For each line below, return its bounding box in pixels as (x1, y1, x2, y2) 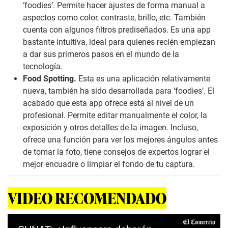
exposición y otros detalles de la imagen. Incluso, (23, 123, 198, 133)
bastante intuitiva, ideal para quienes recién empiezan (23, 37, 215, 47)
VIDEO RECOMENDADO (8, 187, 166, 209)
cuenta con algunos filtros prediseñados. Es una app (23, 25, 211, 35)
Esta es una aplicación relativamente (78, 74, 210, 84)
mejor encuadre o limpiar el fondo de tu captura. (23, 159, 195, 169)
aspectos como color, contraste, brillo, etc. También (23, 13, 206, 23)
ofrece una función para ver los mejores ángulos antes (23, 135, 218, 145)
